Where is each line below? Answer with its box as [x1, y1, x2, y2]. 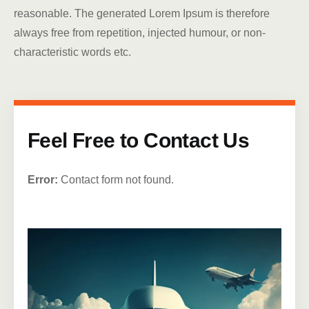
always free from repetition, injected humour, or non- [14, 27, 266, 39]
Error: [28, 174, 58, 186]
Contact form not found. [58, 174, 174, 186]
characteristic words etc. [14, 46, 131, 59]
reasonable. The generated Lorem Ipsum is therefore [14, 8, 270, 20]
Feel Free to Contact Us [28, 129, 250, 152]
